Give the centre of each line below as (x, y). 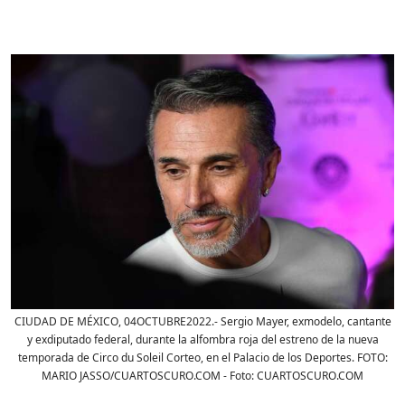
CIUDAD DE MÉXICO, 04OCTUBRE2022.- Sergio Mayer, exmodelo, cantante (202, 321)
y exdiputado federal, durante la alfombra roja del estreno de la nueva (202, 339)
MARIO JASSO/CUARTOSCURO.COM (131, 375)
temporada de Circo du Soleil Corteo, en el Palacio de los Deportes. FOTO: (202, 357)
